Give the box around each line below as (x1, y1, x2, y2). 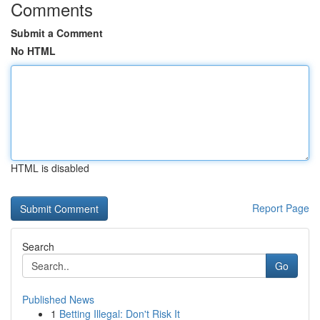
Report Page (252, 201, 309, 215)
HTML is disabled (11, 161, 89, 175)
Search (22, 239, 54, 254)
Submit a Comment (11, 26, 103, 40)
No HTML (11, 44, 56, 58)
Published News (22, 292, 94, 306)
